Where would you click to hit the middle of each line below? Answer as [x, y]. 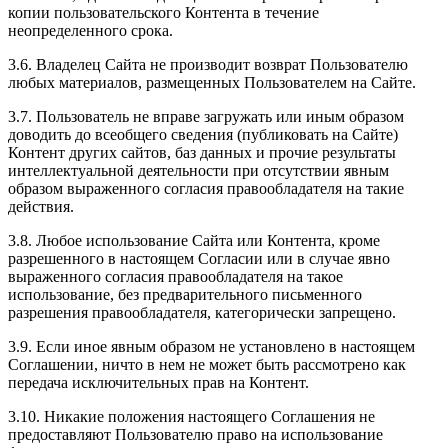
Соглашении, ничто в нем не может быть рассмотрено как [207, 365]
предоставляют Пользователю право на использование [195, 435]
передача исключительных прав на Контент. [158, 383]
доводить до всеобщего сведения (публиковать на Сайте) [203, 135]
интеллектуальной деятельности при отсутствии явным [198, 171]
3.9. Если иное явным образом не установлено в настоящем [211, 347]
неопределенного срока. [90, 31]
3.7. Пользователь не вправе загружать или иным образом [206, 117]
